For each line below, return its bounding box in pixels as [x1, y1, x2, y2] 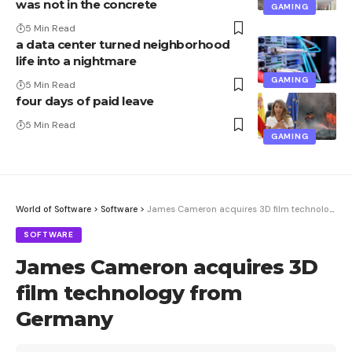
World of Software [16, 203, 91, 214]
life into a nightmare [16, 53, 137, 68]
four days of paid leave [16, 93, 154, 108]
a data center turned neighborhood [16, 36, 230, 52]
